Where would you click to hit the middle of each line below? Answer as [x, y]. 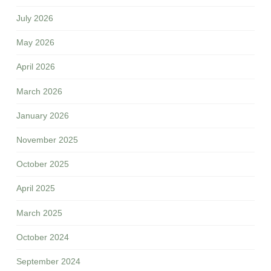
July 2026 [34, 18]
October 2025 [42, 164]
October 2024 [42, 237]
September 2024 [48, 261]
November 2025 [47, 139]
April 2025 [35, 188]
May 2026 [35, 43]
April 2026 [35, 67]
